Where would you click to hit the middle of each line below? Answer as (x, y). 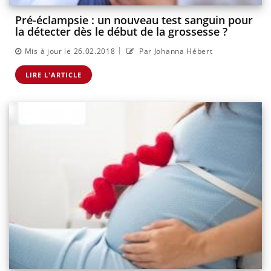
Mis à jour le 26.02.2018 (70, 51)
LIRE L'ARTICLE (54, 74)
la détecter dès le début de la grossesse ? (121, 32)
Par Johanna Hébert (175, 51)
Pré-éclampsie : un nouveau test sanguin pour (134, 20)
